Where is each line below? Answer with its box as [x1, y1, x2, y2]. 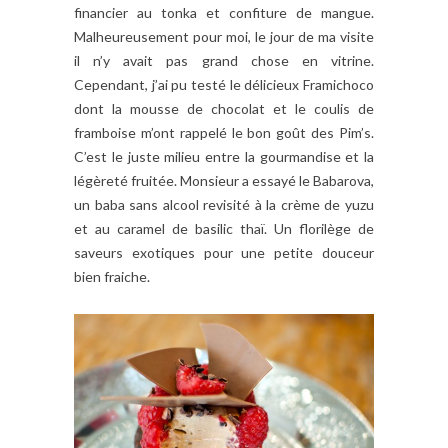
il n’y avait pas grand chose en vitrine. [74, 52, 374, 70]
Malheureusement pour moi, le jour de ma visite [74, 28, 374, 46]
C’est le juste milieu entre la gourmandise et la [74, 148, 374, 166]
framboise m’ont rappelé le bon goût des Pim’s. [74, 124, 374, 142]
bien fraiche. [74, 268, 150, 286]
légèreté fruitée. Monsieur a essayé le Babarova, [74, 172, 374, 190]
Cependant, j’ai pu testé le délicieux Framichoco [74, 76, 374, 94]
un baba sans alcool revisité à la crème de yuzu [74, 196, 374, 214]
